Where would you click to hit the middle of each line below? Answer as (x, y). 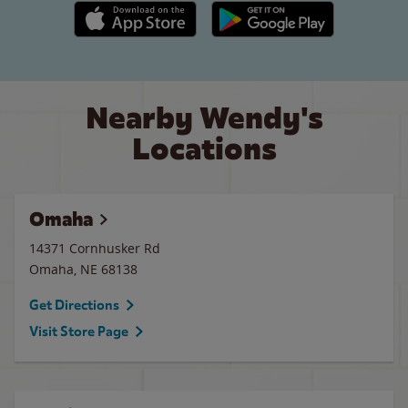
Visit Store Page (79, 331)
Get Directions (74, 305)
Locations (204, 149)
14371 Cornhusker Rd (95, 248)
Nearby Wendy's (204, 118)
